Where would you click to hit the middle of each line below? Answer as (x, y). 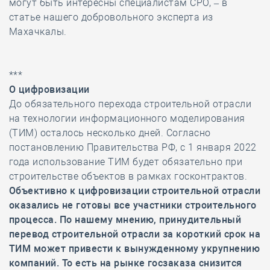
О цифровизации (49, 89)
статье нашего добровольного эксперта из (111, 17)
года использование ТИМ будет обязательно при (126, 162)
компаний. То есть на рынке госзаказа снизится (126, 263)
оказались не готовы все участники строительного (133, 205)
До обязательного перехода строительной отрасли (130, 104)
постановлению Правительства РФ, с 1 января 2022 (133, 147)
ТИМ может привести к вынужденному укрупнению (135, 249)
